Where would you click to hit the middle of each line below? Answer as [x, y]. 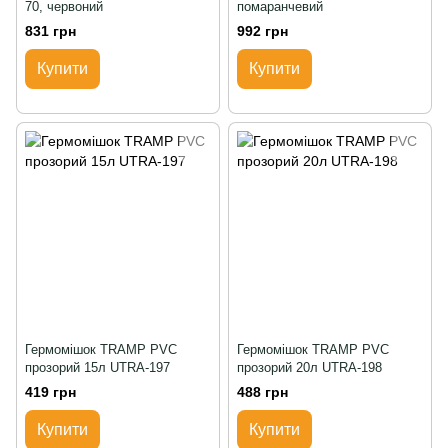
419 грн [50, 392]
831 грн [50, 31]
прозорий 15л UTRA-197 [97, 368]
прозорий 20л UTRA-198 [309, 368]
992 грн [262, 31]
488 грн [262, 392]
